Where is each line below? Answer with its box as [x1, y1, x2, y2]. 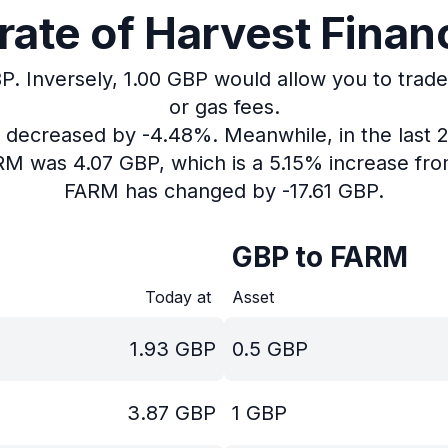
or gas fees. [168, 95, 280, 119]
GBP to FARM [232, 240, 408, 274]
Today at [145, 287, 216, 307]
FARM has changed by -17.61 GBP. [64, 179, 384, 203]
